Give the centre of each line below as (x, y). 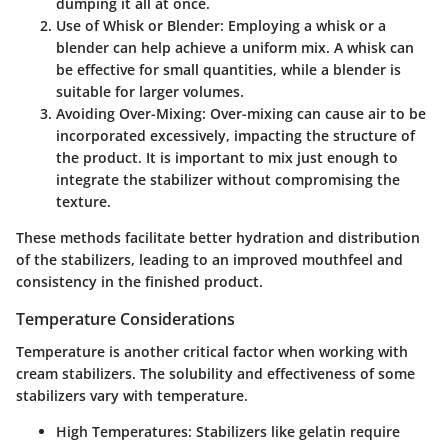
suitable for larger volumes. (150, 92)
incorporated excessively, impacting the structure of (235, 136)
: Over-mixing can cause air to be (314, 114)
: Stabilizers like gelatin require (294, 431)
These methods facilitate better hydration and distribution (218, 238)
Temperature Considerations (125, 319)
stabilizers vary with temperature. (132, 395)
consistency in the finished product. (139, 282)
